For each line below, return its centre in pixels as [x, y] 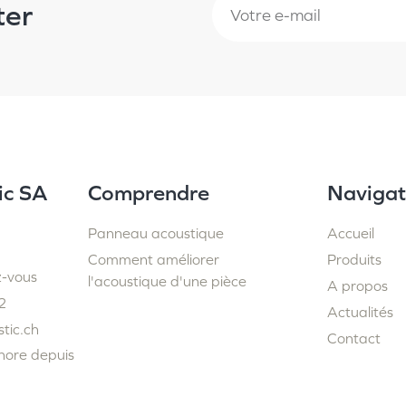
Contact [354, 338]
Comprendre [148, 193]
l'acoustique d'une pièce [167, 281]
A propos [358, 286]
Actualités [361, 312]
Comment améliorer [153, 260]
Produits [355, 260]
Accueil [351, 233]
